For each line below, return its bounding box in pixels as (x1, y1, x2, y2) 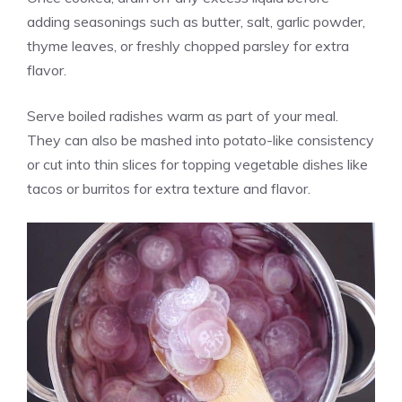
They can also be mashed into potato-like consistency (27, 130, 374, 149)
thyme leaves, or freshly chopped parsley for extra (27, 36, 349, 55)
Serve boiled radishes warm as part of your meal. (27, 106, 338, 125)
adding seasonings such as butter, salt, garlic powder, (27, 12, 365, 31)
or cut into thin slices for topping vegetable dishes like (27, 154, 368, 173)
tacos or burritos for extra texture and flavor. (27, 179, 310, 197)
